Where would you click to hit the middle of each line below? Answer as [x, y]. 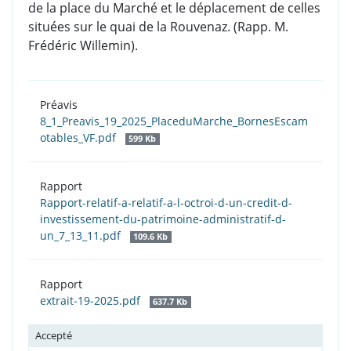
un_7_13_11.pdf [82, 236]
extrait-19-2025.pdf [92, 301]
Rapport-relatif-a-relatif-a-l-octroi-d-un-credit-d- [166, 203]
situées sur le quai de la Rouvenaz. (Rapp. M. [158, 27]
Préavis [59, 105]
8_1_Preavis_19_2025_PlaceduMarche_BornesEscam [174, 121]
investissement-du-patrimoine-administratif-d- [163, 219]
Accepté [54, 336]
